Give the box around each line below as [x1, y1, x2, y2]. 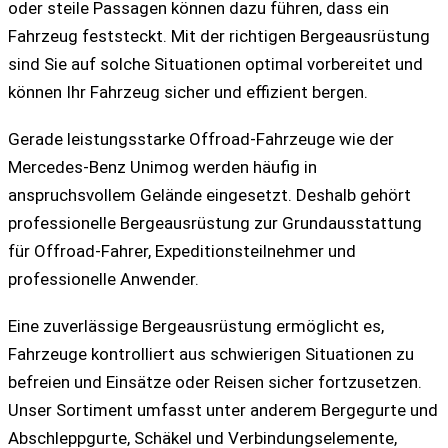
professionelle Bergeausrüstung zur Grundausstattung [8, 212, 422, 233]
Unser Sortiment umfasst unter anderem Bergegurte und [8, 399, 438, 420]
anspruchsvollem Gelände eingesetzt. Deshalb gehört [8, 184, 411, 205]
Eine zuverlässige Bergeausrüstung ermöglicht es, [8, 315, 384, 336]
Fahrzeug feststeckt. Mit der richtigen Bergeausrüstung [8, 25, 430, 46]
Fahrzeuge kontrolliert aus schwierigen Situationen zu [8, 343, 414, 364]
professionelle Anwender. [8, 268, 199, 289]
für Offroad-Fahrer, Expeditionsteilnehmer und [8, 240, 356, 261]
